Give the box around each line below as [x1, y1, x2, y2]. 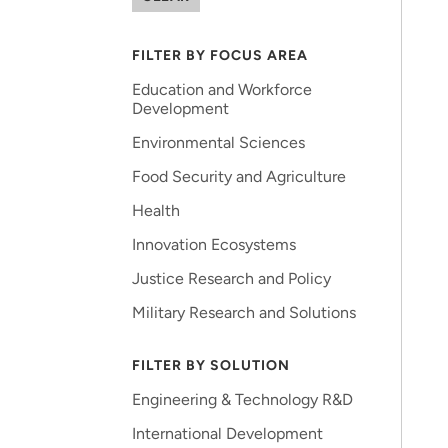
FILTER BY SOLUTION [132, 357, 290, 374]
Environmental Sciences [132, 133, 305, 152]
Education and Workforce [132, 80, 312, 99]
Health [132, 201, 180, 220]
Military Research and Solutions [132, 303, 356, 322]
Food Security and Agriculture [132, 167, 346, 186]
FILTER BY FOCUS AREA [132, 47, 308, 64]
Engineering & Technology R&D [132, 390, 353, 409]
